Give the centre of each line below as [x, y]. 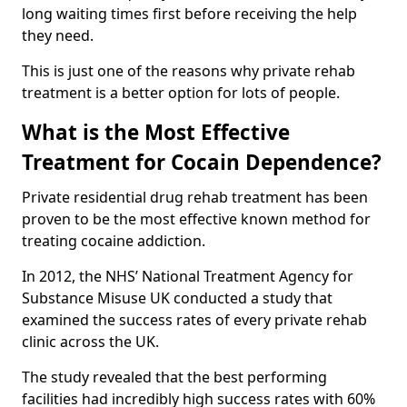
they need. [58, 35]
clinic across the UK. [90, 341]
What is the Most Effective [156, 132]
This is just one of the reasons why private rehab [189, 70]
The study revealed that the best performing [174, 377]
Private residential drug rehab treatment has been [195, 197]
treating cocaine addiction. [115, 240]
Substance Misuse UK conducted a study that [177, 298]
